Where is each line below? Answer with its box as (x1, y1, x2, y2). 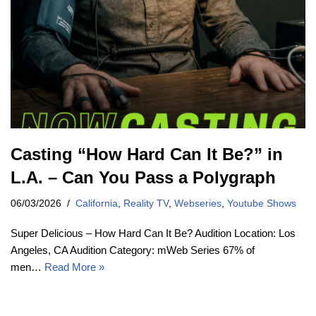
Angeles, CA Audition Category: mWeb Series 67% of (11, 244, 255, 257)
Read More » (44, 261, 104, 274)
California (75, 198, 118, 209)
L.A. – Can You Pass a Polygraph (11, 168, 276, 188)
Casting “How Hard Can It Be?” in (11, 145, 283, 164)
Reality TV (123, 198, 169, 209)
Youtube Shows (227, 198, 296, 209)
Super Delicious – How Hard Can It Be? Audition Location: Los (11, 227, 296, 240)
